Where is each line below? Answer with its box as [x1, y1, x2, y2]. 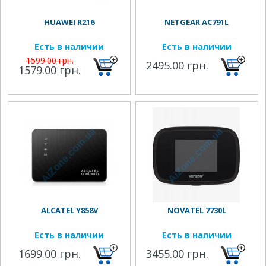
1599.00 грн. [26, 55, 74, 66]
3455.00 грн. [146, 246, 209, 261]
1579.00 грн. [18, 63, 81, 77]
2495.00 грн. [146, 58, 209, 72]
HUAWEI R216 [44, 17, 94, 27]
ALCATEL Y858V [40, 205, 98, 216]
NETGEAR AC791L [164, 17, 229, 27]
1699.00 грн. [18, 246, 81, 261]
